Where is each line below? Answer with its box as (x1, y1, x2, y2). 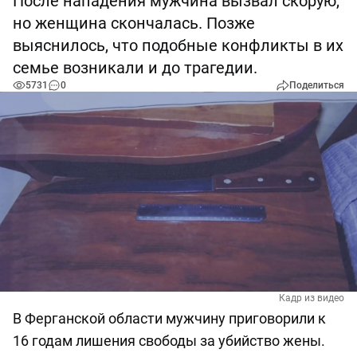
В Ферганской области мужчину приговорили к (13, 310, 326, 328)
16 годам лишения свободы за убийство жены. (13, 332, 325, 350)
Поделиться (289, 80, 344, 91)
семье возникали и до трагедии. (13, 58, 257, 77)
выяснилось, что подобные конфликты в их (13, 36, 343, 55)
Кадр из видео (279, 292, 344, 304)
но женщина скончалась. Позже (13, 14, 255, 33)
